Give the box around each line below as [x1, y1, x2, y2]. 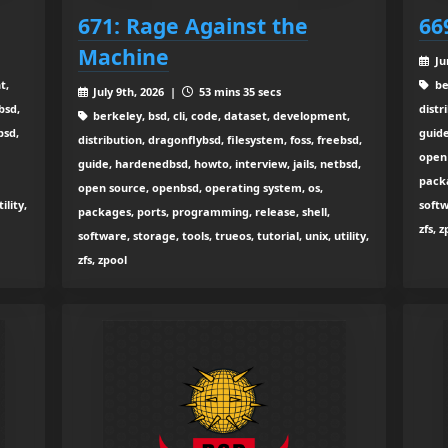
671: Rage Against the [77, 10, 308, 40]
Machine [77, 41, 169, 71]
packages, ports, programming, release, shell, [77, 203, 330, 219]
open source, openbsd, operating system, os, [77, 179, 323, 195]
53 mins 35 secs [196, 83, 282, 99]
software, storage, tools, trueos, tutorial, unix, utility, [77, 227, 369, 243]
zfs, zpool [77, 251, 127, 267]
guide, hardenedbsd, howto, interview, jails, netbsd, [77, 155, 361, 171]
